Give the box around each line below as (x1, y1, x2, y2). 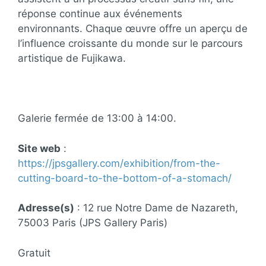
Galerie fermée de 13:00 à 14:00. (18, 112, 176, 125)
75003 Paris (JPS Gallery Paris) (18, 217, 167, 229)
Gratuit (18, 246, 50, 259)
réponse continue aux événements (18, 8, 182, 20)
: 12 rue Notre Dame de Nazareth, (74, 202, 238, 214)
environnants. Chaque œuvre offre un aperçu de (18, 23, 248, 35)
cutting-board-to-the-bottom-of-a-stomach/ (18, 172, 232, 184)
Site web (18, 142, 61, 154)
